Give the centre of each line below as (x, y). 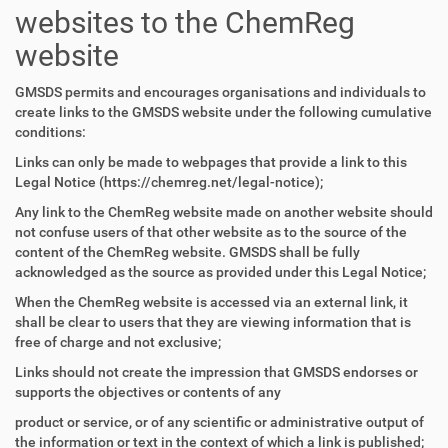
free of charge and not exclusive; (118, 342)
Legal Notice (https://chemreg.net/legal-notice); (169, 182)
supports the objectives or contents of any (148, 392)
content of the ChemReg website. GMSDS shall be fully (187, 252)
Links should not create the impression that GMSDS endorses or (216, 372)
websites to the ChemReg (185, 22)
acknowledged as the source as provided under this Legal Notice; (220, 272)
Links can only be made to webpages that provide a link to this (211, 162)
